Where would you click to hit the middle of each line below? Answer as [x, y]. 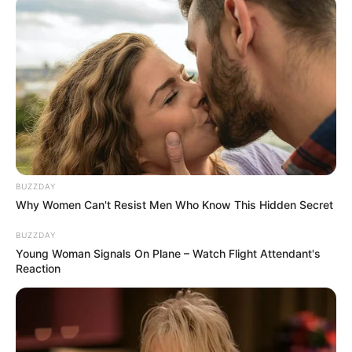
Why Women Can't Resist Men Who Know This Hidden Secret [174, 204]
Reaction [38, 268]
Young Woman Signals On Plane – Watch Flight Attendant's [168, 253]
